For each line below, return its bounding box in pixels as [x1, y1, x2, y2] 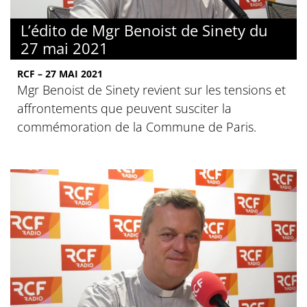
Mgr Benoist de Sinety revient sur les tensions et [17, 81, 286, 98]
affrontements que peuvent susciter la [17, 99, 232, 116]
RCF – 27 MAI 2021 [17, 66, 103, 80]
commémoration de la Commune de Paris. [17, 118, 256, 135]
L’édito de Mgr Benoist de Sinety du [21, 19, 268, 40]
